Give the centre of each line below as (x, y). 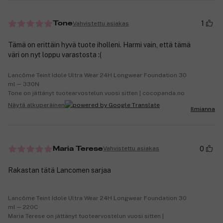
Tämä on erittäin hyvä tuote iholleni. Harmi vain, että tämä (99, 45)
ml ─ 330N (24, 84)
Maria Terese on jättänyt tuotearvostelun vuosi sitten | (86, 216)
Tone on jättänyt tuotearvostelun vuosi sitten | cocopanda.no (96, 93)
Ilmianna (203, 109)
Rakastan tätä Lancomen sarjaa (59, 170)
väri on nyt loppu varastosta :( (55, 55)
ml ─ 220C (23, 207)
